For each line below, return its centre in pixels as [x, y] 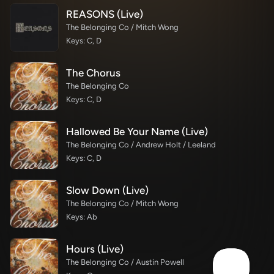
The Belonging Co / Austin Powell [125, 262]
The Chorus [93, 73]
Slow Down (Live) [107, 190]
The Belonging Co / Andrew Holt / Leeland [141, 145]
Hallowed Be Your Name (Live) [137, 131]
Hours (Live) [95, 249]
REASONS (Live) [105, 14]
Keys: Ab [82, 217]
